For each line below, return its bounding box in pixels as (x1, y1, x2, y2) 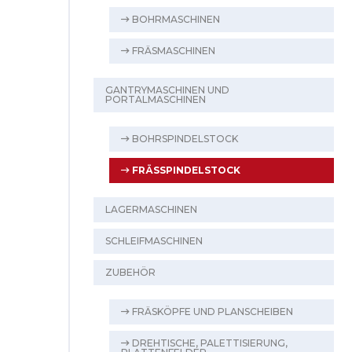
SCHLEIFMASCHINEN (105, 235, 203, 247)
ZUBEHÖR (105, 266, 156, 278)
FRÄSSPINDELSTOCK (130, 164, 240, 176)
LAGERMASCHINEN (105, 203, 197, 215)
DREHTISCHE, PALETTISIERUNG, (130, 337, 288, 349)
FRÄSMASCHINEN (130, 45, 215, 57)
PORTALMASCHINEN (105, 93, 206, 105)
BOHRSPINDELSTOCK (130, 133, 238, 145)
